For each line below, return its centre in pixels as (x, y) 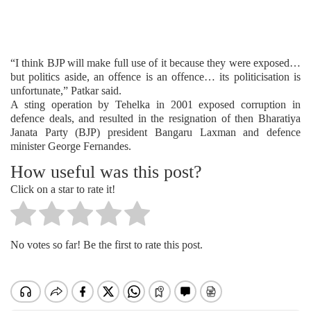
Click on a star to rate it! (63, 189)
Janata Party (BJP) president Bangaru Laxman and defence (155, 132)
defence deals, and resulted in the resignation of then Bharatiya (155, 118)
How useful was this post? (106, 171)
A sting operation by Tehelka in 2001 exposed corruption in (155, 104)
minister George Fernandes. (71, 146)
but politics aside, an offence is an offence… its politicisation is (155, 76)
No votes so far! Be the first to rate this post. (107, 244)
